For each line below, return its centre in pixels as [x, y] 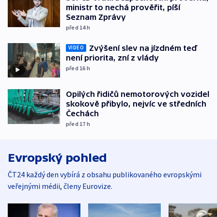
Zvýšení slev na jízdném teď [143, 48]
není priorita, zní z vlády [112, 57]
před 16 [76, 68]
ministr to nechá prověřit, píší [123, 7]
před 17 [76, 124]
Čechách [82, 114]
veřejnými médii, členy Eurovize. [60, 186]
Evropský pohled [57, 158]
